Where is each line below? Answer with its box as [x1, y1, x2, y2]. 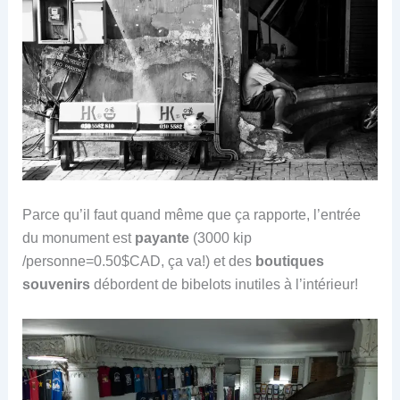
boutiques [254, 253, 324, 269]
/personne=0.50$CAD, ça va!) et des [21, 253, 255, 269]
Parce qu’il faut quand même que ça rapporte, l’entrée [21, 206, 361, 222]
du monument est [21, 229, 135, 246]
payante [134, 229, 189, 246]
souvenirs [21, 276, 90, 292]
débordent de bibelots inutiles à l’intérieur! [89, 276, 358, 292]
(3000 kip [188, 229, 252, 246]
